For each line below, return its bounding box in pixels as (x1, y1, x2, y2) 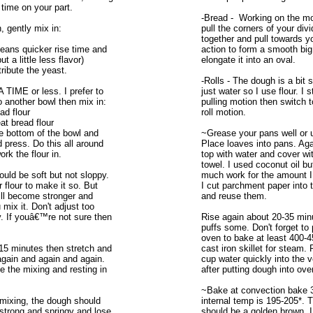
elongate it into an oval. (201, 54, 296, 65)
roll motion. (201, 106, 246, 117)
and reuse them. (201, 190, 267, 201)
